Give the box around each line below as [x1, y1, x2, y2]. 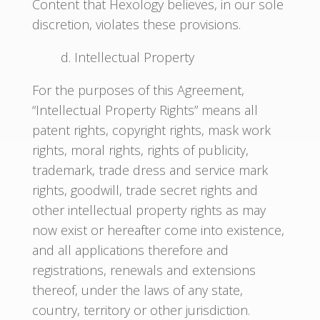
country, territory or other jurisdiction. [31, 301, 250, 319]
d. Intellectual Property [60, 49, 194, 66]
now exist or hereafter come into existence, [31, 221, 284, 239]
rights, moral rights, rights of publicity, [31, 141, 249, 159]
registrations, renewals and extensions [31, 261, 256, 279]
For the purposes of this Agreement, [31, 81, 244, 99]
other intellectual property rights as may [31, 201, 266, 219]
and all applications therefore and [31, 241, 229, 259]
